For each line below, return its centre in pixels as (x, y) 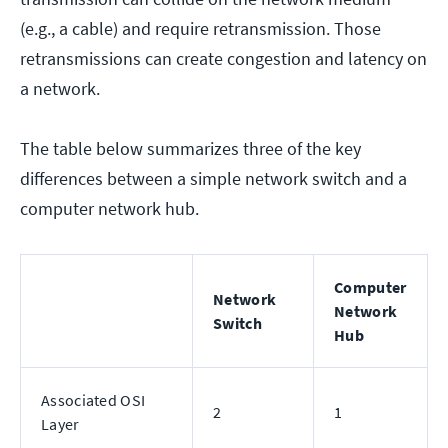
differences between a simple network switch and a (213, 179)
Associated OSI (93, 400)
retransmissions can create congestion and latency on (223, 59)
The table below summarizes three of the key (190, 149)
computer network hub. (111, 209)
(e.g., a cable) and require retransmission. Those (200, 29)
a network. (62, 89)
